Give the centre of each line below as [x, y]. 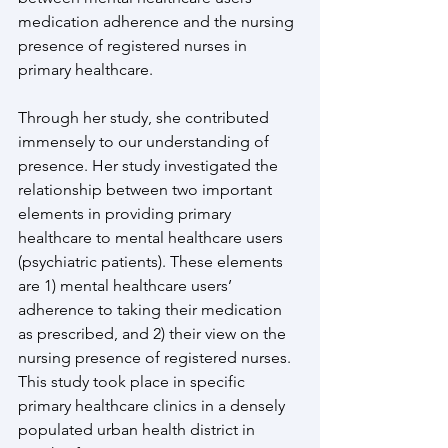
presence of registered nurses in [134, 45]
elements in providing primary [126, 213]
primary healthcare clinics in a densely [153, 405]
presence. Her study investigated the [150, 165]
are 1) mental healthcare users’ [127, 285]
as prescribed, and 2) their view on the [154, 333]
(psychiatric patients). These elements [152, 261]
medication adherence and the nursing [158, 21]
